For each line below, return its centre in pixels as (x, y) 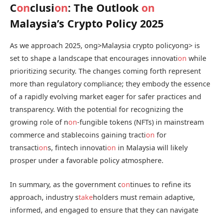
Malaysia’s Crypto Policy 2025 (87, 24)
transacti (24, 148)
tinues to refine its (161, 184)
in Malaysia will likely (152, 148)
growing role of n (39, 122)
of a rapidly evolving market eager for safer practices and (106, 97)
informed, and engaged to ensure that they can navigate (104, 210)
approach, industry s (44, 197)
